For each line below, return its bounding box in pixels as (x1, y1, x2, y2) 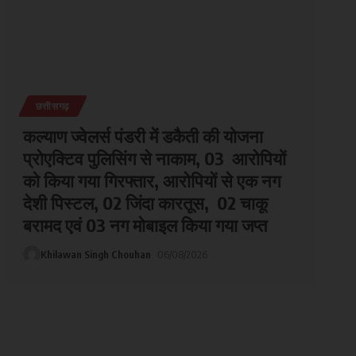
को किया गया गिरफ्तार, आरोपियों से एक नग (22, 168, 281, 192)
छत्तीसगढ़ (35, 99, 70, 112)
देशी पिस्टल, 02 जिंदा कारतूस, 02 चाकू (22, 191, 268, 214)
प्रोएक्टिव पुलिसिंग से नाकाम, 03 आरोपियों (22, 146, 286, 169)
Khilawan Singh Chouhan (40, 247, 151, 261)
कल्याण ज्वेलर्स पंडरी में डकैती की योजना (22, 124, 263, 147)
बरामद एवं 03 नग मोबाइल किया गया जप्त (22, 213, 267, 236)
